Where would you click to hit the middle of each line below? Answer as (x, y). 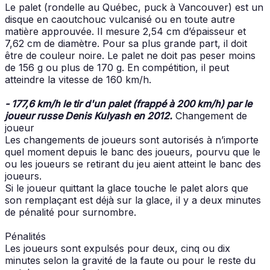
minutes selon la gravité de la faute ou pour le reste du (130, 260)
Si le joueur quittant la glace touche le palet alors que (127, 188)
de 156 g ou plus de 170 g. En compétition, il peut (117, 67)
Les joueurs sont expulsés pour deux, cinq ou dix (118, 248)
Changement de (210, 115)
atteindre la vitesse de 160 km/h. (78, 79)
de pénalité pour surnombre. (71, 212)
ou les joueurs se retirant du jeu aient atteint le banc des (133, 164)
